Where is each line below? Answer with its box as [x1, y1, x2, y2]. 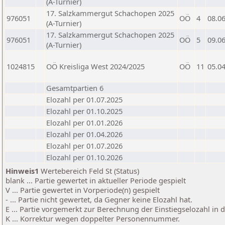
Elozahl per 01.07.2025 [46, 94, 123, 104]
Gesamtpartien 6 [46, 83, 103, 93]
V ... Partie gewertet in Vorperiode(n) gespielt [6, 185, 160, 195]
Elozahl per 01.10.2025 [46, 106, 123, 116]
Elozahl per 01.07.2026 [46, 141, 123, 151]
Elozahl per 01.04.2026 [46, 129, 123, 139]
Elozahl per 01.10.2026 [46, 152, 123, 162]
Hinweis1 [6, 166, 39, 176]
